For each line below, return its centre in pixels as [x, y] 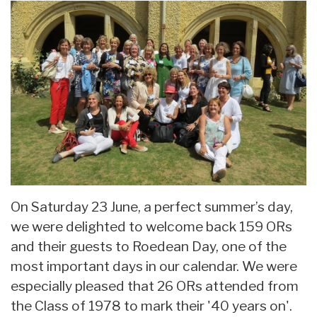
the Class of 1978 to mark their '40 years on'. [153, 305]
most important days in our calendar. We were [154, 266]
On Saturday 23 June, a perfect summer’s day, [152, 206]
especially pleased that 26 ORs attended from [155, 286]
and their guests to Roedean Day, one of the [149, 246]
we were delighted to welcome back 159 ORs [151, 226]
